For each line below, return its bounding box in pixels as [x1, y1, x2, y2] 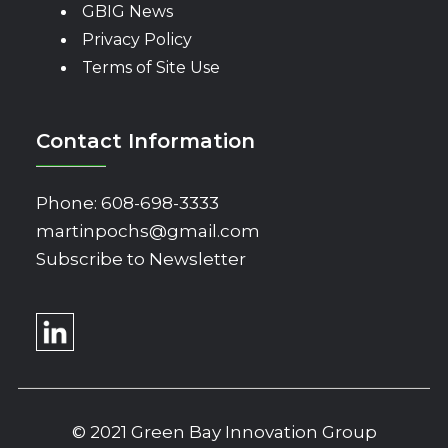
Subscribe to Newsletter [36, 248, 246, 269]
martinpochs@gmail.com [36, 220, 260, 241]
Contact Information [36, 128, 255, 153]
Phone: [36, 192, 101, 213]
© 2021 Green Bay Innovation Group [71, 422, 377, 443]
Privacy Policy [82, 29, 192, 49]
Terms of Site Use [82, 57, 220, 77]
